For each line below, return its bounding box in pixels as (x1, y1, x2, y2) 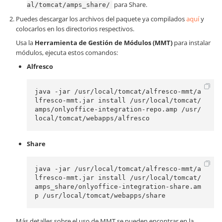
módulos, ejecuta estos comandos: (16, 48, 118, 57)
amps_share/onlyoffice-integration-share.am (35, 183, 201, 190)
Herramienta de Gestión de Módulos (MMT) (35, 38, 172, 47)
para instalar (172, 38, 211, 47)
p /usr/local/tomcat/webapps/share (35, 192, 166, 199)
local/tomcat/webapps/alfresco (35, 114, 150, 122)
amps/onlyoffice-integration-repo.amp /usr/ (35, 106, 201, 113)
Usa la (16, 38, 35, 47)
